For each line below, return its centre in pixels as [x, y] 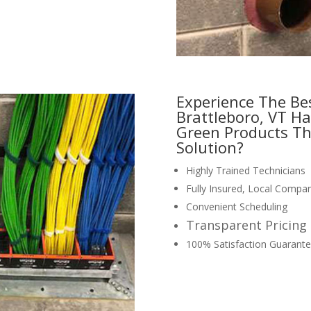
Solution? [210, 147]
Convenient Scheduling [236, 206]
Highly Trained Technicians [245, 170]
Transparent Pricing [246, 225]
